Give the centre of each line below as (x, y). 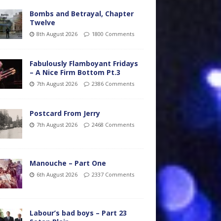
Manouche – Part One (68, 163)
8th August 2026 (57, 34)
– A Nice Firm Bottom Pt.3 (75, 72)
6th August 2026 (57, 174)
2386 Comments (113, 84)
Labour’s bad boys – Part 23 (78, 213)
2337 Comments (113, 174)
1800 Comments (113, 34)
